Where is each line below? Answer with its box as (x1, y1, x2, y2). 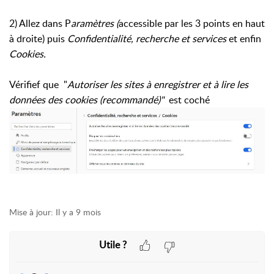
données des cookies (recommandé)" (9, 93, 169, 106)
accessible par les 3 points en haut (119, 17, 265, 30)
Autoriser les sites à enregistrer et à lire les (67, 78, 248, 91)
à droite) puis (9, 32, 67, 45)
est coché (169, 93, 210, 106)
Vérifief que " (9, 78, 67, 91)
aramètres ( (71, 17, 119, 30)
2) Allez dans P (9, 17, 71, 30)
